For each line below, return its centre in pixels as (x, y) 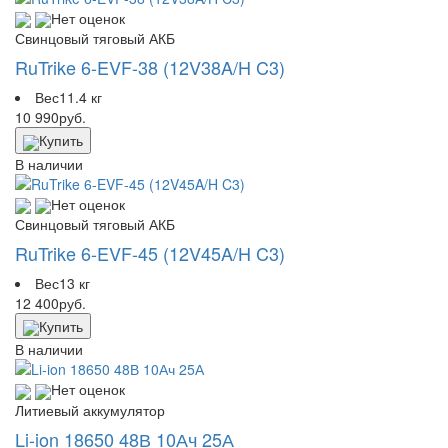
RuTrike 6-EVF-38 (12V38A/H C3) (150, 67)
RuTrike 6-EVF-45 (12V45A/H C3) (150, 253)
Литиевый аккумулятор (90, 409)
